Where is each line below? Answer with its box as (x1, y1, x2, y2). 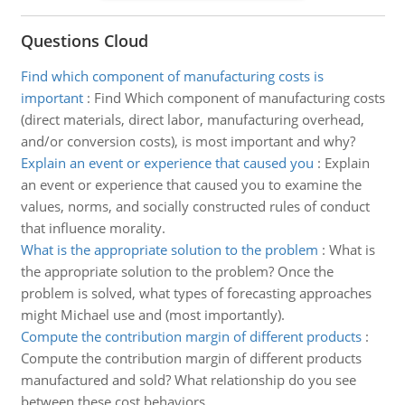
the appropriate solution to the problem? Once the (20, 262, 334, 280)
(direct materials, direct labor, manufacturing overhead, (20, 110, 364, 128)
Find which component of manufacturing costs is (20, 67, 324, 85)
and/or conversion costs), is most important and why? (20, 132, 355, 150)
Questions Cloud (20, 30, 148, 52)
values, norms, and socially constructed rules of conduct (20, 197, 370, 215)
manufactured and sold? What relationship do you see (20, 371, 356, 389)
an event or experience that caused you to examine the (20, 175, 362, 193)
